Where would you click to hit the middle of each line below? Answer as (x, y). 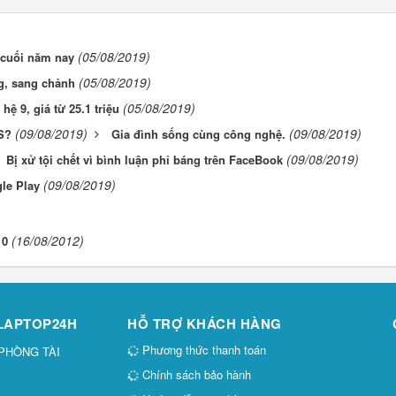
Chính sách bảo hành (195, 375)
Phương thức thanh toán (202, 350)
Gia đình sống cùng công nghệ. (198, 134)
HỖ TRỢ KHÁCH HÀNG (205, 324)
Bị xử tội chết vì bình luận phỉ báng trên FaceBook (145, 160)
